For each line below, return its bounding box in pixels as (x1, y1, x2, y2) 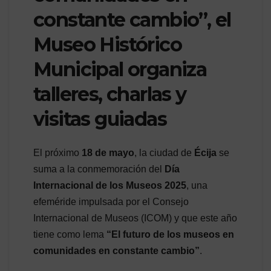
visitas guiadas (33, 106, 166, 131)
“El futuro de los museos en (106, 229, 234, 240)
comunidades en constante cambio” (33, 246, 200, 256)
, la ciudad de (134, 148, 194, 158)
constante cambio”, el (33, 7, 231, 31)
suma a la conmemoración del (33, 164, 165, 175)
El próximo (33, 148, 82, 158)
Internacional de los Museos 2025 (33, 180, 186, 191)
